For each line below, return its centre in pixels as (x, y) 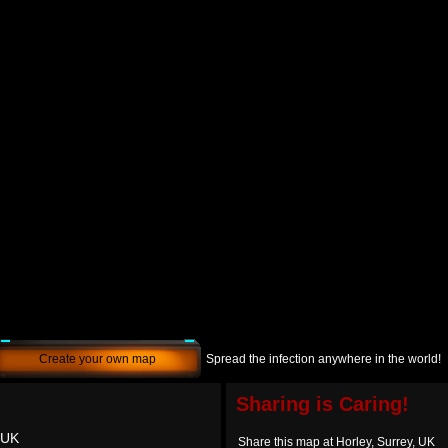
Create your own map (97, 359)
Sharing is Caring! (322, 404)
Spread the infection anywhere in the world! (323, 359)
